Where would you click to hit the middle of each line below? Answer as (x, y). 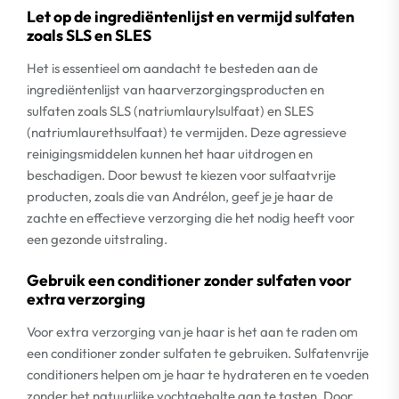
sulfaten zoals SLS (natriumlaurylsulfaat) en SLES (170, 111)
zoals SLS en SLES (89, 35)
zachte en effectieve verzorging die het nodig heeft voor (191, 218)
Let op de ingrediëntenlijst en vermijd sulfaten (191, 16)
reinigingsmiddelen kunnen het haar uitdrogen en (170, 154)
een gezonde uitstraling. (97, 239)
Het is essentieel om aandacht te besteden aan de (172, 68)
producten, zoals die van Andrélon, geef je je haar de (180, 196)
